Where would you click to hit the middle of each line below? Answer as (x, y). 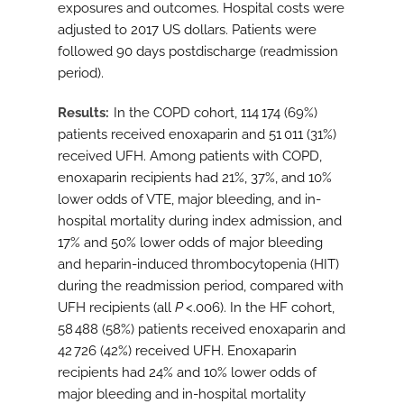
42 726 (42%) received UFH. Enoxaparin (177, 351)
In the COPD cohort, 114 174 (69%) (216, 113)
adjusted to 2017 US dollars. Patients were (187, 30)
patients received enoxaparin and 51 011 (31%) (197, 135)
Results (82, 113)
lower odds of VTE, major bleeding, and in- (189, 200)
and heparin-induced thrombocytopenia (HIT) (198, 265)
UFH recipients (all (116, 308)
